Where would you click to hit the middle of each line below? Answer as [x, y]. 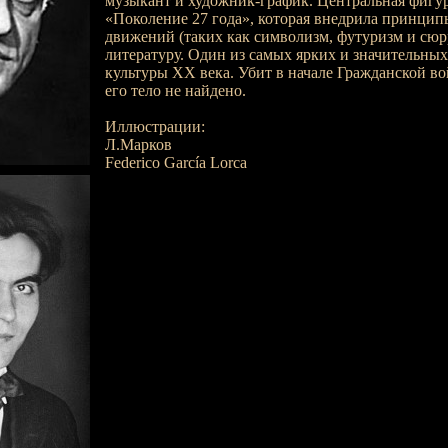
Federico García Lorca [175, 162]
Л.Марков [138, 144]
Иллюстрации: [154, 126]
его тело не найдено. [175, 90]
